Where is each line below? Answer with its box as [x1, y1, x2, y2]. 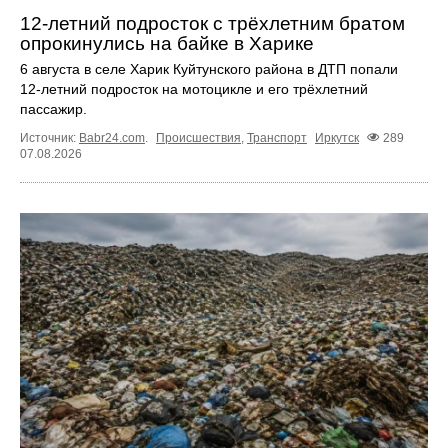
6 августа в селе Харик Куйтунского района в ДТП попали [20, 61, 398, 78]
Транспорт [247, 131, 307, 146]
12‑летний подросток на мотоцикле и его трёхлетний [20, 81, 368, 98]
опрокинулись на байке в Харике [20, 33, 314, 55]
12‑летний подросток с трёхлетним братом [20, 13, 405, 35]
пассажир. [20, 101, 87, 118]
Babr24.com [79, 131, 145, 146]
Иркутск [315, 131, 359, 146]
